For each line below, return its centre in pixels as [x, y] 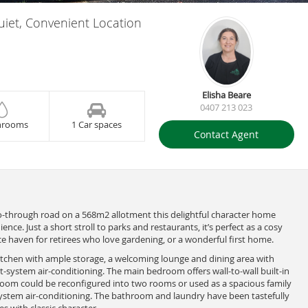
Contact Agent [227, 134]
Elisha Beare [226, 95]
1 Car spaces [97, 124]
